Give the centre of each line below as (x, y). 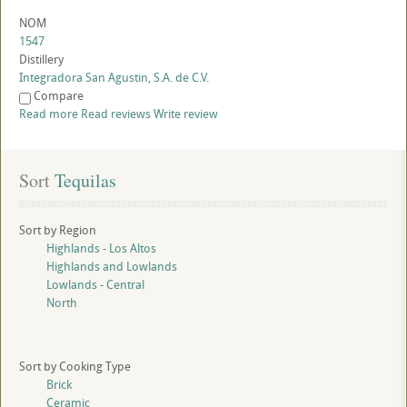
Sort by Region (58, 230)
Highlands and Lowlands (112, 267)
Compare (59, 96)
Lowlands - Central (95, 285)
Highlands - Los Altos (101, 248)
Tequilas (83, 181)
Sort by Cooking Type (75, 367)
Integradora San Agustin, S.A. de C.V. (114, 78)
